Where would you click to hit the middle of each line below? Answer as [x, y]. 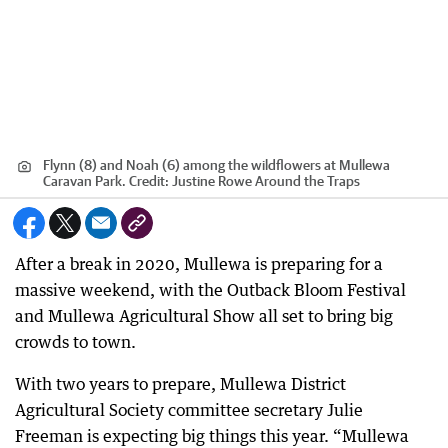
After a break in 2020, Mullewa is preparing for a [199, 264]
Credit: [149, 181]
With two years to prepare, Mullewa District [180, 384]
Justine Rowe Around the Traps [266, 181]
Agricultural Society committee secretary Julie [189, 410]
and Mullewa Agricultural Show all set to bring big [204, 316]
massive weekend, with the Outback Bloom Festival [210, 290]
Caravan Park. [84, 181]
